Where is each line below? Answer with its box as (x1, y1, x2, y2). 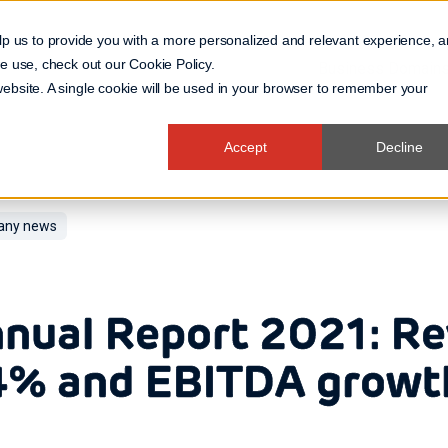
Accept (223, 139, 267, 156)
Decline (375, 139, 423, 156)
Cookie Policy (129, 56, 211, 72)
